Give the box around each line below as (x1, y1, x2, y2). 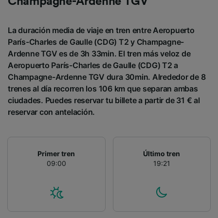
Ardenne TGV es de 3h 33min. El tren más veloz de (8, 49, 191, 59)
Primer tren (37, 149, 75, 158)
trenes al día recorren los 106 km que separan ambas (8, 84, 198, 94)
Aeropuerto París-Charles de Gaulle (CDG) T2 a (8, 60, 179, 71)
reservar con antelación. (8, 107, 95, 117)
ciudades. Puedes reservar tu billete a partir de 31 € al (8, 95, 200, 106)
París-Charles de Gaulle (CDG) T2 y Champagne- (8, 37, 184, 47)
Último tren (143, 149, 181, 158)
